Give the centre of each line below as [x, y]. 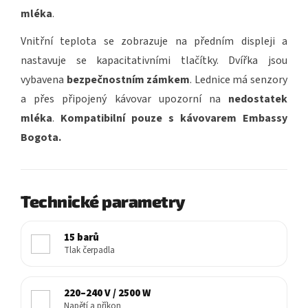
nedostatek [258, 99]
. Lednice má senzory [239, 80]
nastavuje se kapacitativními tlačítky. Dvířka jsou [154, 61]
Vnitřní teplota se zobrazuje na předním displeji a [154, 42]
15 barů [81, 238]
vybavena [44, 80]
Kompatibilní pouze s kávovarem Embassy [174, 119]
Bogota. [41, 138]
